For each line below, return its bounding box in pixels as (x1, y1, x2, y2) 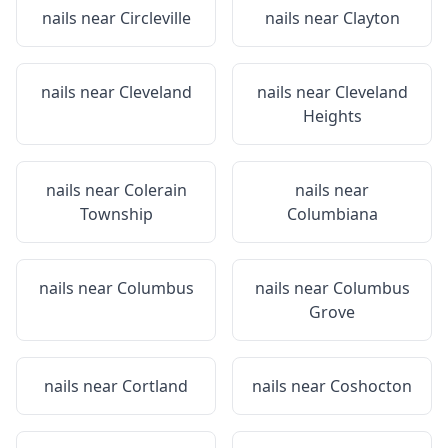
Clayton (342, 7, 400, 29)
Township (79, 203, 153, 225)
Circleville (119, 7, 191, 29)
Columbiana (286, 203, 378, 225)
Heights (302, 105, 362, 127)
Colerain (123, 179, 187, 201)
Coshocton (330, 375, 412, 397)
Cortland (122, 375, 188, 397)
